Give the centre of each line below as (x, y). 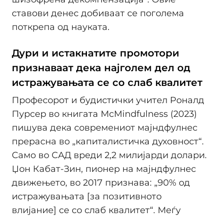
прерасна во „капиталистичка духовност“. (108, 141)
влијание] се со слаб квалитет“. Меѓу (96, 210)
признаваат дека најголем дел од (101, 68)
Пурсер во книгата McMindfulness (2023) (104, 114)
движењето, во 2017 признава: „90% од (101, 182)
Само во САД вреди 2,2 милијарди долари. (109, 155)
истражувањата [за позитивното (87, 196)
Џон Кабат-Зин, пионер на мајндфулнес (104, 169)
